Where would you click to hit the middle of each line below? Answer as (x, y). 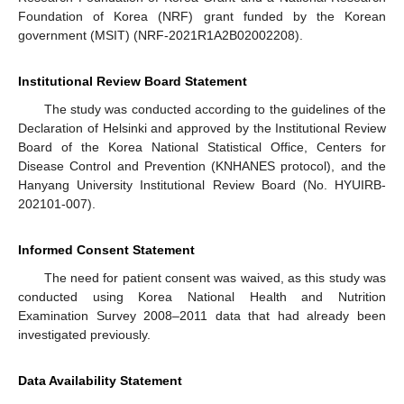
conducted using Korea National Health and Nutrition (202, 296)
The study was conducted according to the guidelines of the (215, 109)
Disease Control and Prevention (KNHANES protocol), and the (202, 165)
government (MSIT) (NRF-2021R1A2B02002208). (161, 35)
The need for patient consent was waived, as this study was (215, 277)
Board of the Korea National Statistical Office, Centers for (202, 147)
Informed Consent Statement (106, 249)
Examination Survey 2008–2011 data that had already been (202, 315)
